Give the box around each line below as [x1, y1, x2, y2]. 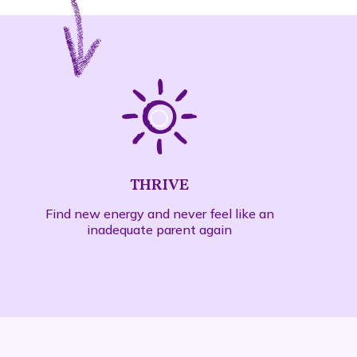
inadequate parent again [87, 222, 233, 237]
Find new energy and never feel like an [45, 206, 274, 222]
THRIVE [130, 175, 190, 197]
